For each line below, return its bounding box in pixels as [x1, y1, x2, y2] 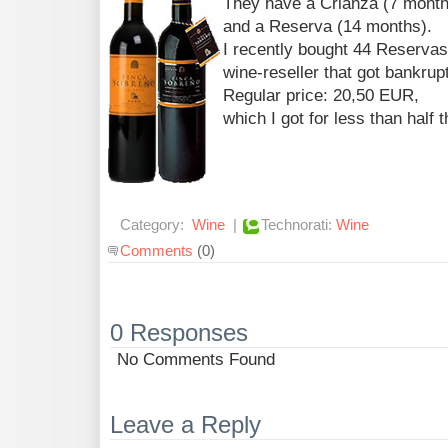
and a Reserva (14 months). [223, 17, 432, 37]
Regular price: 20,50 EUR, [223, 86, 419, 106]
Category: [120, 216, 188, 234]
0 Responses [110, 319, 248, 347]
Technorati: [261, 216, 336, 234]
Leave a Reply [110, 410, 261, 438]
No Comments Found [117, 350, 276, 370]
